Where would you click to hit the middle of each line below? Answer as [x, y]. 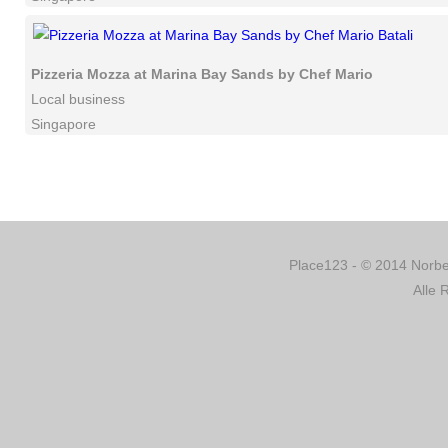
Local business [78, 99]
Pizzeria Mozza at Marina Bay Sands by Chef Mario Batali [223, 74]
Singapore [63, 124]
